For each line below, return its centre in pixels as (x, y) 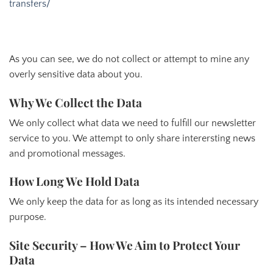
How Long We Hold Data (74, 181)
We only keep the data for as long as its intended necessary (134, 202)
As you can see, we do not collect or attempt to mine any (129, 59)
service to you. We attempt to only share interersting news (132, 138)
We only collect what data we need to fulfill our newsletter (133, 123)
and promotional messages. (69, 153)
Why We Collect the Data (76, 103)
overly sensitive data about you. (76, 75)
